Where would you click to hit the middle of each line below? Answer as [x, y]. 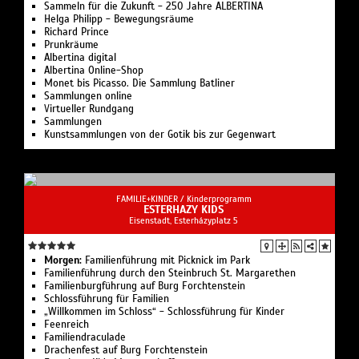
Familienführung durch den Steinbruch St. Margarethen [170, 273]
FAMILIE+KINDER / [151, 198]
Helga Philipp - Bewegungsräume [119, 19]
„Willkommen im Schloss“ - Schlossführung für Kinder [164, 311]
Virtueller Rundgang [89, 109]
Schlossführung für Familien [107, 298]
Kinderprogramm [219, 198]
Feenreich [67, 324]
